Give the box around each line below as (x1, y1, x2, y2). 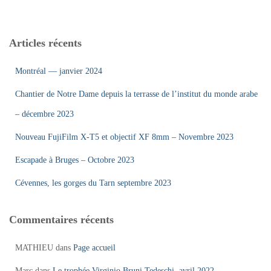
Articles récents (9, 37, 82, 49)
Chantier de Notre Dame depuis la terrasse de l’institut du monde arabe (15, 90, 258, 99)
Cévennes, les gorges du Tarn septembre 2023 (15, 178, 171, 188)
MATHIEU (15, 243, 53, 252)
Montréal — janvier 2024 (15, 67, 102, 76)
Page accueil (73, 243, 116, 252)
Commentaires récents (9, 214, 114, 226)
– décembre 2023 (15, 109, 74, 119)
